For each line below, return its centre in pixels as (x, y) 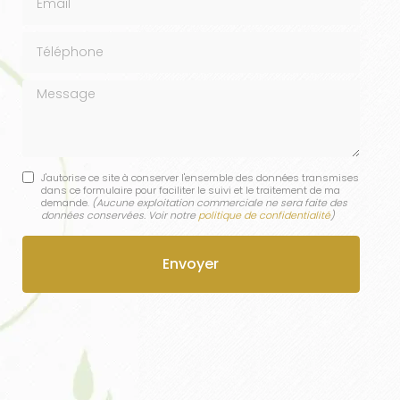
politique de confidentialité (264, 215)
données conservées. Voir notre (119, 215)
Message (53, 91)
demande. (66, 202)
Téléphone (58, 43)
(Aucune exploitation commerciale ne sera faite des (219, 202)
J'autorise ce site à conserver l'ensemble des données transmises (200, 177)
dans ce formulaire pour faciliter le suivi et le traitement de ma (190, 190)
